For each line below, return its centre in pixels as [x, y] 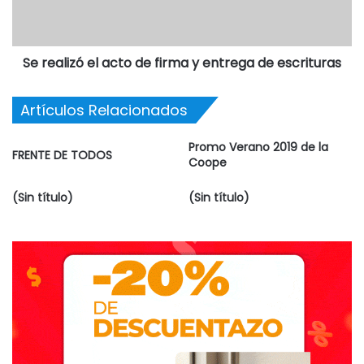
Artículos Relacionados [104, 110]
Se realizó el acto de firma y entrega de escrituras [182, 63]
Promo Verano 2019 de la [258, 147]
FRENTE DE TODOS [62, 155]
